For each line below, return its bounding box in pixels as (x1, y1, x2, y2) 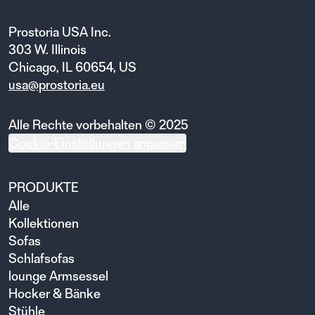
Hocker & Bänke (8, 285, 101, 302)
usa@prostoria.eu (8, 76, 105, 93)
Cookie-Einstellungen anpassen (8, 134, 186, 151)
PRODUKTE (8, 179, 79, 195)
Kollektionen (8, 214, 79, 231)
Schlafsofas (8, 250, 75, 266)
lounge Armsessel (8, 267, 108, 284)
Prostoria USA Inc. (8, 23, 111, 40)
